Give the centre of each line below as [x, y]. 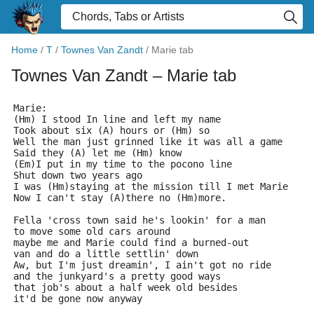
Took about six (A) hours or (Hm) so [111, 130]
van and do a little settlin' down [106, 254]
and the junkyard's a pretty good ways [117, 276]
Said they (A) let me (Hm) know [97, 153]
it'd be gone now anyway [78, 299]
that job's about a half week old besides [125, 287]
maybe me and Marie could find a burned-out [131, 243]
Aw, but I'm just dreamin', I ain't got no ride [142, 265]
